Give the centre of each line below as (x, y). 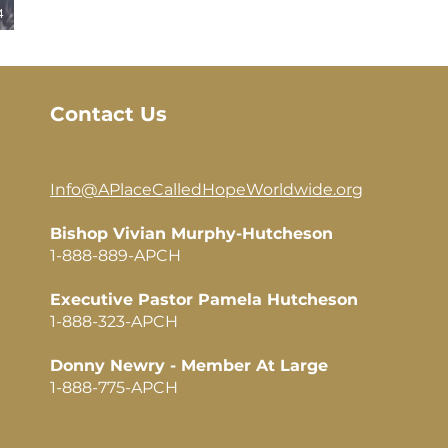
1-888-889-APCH (115, 255)
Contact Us (108, 113)
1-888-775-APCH (114, 387)
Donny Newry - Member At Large (189, 365)
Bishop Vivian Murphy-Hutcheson (191, 233)
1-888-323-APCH (114, 321)
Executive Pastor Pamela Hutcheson (204, 299)
